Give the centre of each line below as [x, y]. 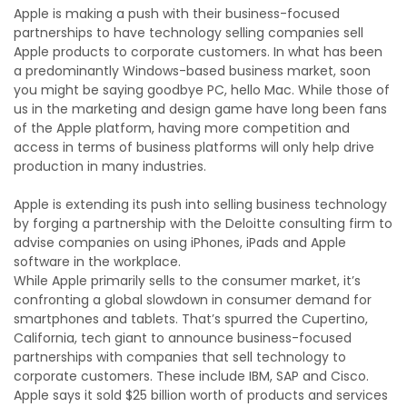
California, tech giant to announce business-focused [183, 338]
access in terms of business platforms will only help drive [194, 147]
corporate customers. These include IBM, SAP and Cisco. [191, 376]
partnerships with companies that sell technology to [180, 357]
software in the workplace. [97, 261]
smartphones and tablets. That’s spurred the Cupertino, [191, 318]
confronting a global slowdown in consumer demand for [193, 299]
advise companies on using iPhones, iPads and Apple [180, 242]
